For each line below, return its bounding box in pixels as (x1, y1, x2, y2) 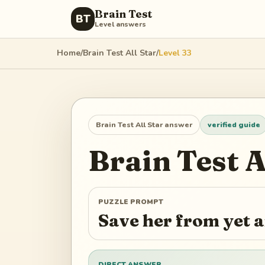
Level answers (95, 20, 146, 29)
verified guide (207, 120, 260, 130)
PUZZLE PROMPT (98, 197, 163, 207)
